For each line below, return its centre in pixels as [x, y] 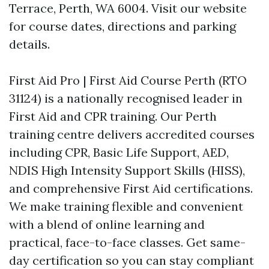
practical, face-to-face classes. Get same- [127, 242]
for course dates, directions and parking [122, 26]
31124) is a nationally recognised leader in [126, 98]
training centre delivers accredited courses [132, 134]
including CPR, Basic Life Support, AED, [119, 152]
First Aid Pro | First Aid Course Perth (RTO [128, 80]
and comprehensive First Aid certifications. [131, 188]
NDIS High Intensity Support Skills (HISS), [127, 170]
